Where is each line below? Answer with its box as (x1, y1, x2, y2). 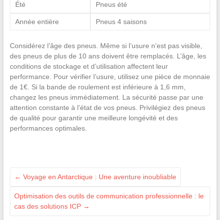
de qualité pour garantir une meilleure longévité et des (9, 113, 178, 122)
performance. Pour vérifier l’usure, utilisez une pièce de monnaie (9, 72, 210, 81)
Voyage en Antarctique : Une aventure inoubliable (21, 172, 176, 181)
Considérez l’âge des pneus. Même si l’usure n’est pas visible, (9, 41, 202, 50)
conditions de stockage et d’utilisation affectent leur (9, 62, 168, 70)
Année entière (15, 17, 59, 26)
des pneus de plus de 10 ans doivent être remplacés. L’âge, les (9, 52, 206, 60)
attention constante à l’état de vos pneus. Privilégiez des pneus (9, 103, 205, 111)
